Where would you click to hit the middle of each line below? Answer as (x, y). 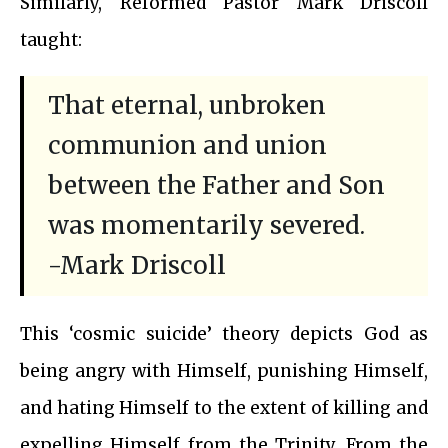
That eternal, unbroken (187, 106)
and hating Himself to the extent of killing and (224, 408)
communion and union (187, 146)
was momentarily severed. (206, 226)
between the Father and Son (216, 186)
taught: (51, 40)
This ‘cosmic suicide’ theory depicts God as (224, 334)
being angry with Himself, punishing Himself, (224, 371)
